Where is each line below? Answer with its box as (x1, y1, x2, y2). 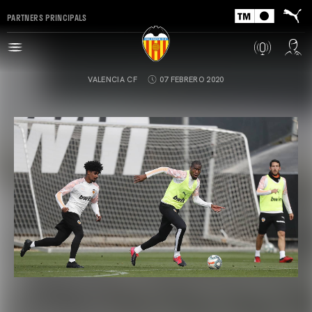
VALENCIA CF (88, 75, 137, 84)
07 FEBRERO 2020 (159, 75, 224, 84)
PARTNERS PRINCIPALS (7, 10, 87, 24)
